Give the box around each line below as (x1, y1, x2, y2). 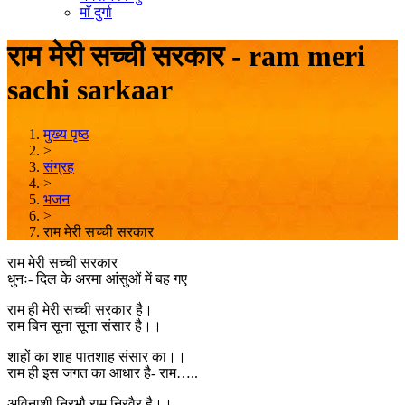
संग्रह (43, 158, 74, 174)
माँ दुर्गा (80, 5, 112, 21)
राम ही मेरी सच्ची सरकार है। (7, 301, 153, 317)
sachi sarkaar (7, 73, 173, 107)
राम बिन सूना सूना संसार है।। (7, 317, 162, 334)
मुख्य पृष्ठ (43, 126, 89, 142)
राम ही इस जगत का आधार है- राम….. (7, 364, 198, 381)
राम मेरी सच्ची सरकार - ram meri (7, 40, 365, 73)
